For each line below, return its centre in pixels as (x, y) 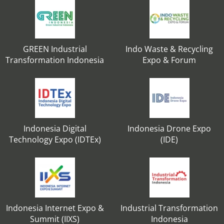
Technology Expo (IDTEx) (55, 139)
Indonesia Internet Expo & (55, 208)
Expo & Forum (169, 60)
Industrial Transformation (169, 208)
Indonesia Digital (55, 128)
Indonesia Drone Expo (169, 128)
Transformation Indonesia (55, 60)
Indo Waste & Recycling (169, 49)
